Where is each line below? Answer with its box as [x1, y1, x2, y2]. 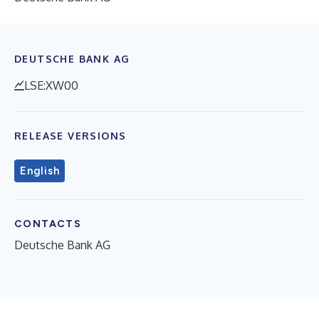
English [20, 164, 60, 177]
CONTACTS [14, 218, 82, 230]
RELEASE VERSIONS [14, 130, 127, 142]
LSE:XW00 [24, 78, 78, 93]
